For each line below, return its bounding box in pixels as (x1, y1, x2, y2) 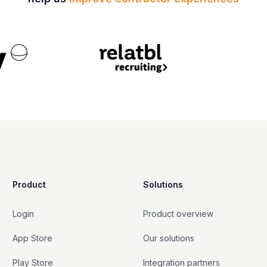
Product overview (142, 208, 213, 219)
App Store (13, 232, 53, 243)
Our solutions (142, 232, 194, 243)
